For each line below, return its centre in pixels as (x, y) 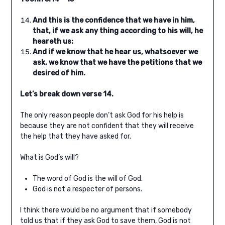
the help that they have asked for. (75, 137)
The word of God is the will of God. (87, 179)
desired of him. (59, 73)
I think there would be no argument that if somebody (106, 210)
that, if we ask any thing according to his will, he (118, 31)
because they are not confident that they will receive (107, 126)
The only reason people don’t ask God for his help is (102, 116)
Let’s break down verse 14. (67, 94)
